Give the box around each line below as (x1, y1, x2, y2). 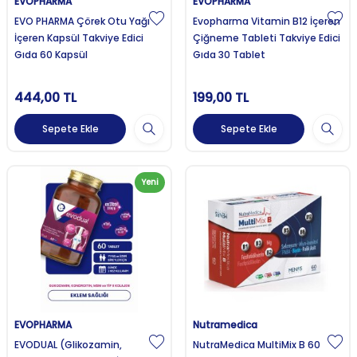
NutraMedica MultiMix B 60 (193, 338, 320, 352)
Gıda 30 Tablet (193, 47, 265, 61)
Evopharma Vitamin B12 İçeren (193, 14, 340, 28)
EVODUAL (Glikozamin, (14, 338, 122, 352)
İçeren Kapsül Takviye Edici (14, 30, 143, 45)
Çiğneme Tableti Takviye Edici (193, 30, 340, 45)
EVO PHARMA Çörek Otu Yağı (14, 14, 150, 28)
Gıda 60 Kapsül (14, 47, 88, 61)
